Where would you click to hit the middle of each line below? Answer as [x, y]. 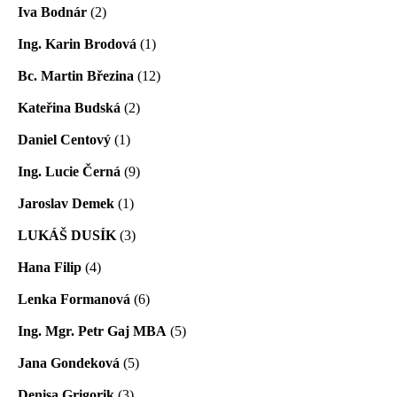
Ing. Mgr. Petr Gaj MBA [92, 331]
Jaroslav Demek [66, 203]
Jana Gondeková [69, 362]
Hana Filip [50, 267]
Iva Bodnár [52, 12]
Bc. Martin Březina [76, 75]
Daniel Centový [64, 139]
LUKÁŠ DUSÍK [67, 235]
